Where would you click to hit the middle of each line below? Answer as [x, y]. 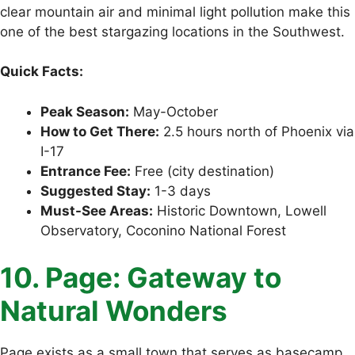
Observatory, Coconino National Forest [163, 230]
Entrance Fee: [86, 171]
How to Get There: [100, 131]
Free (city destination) [202, 171]
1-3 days [181, 191]
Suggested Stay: [95, 191]
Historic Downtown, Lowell [240, 210]
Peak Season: [85, 111]
